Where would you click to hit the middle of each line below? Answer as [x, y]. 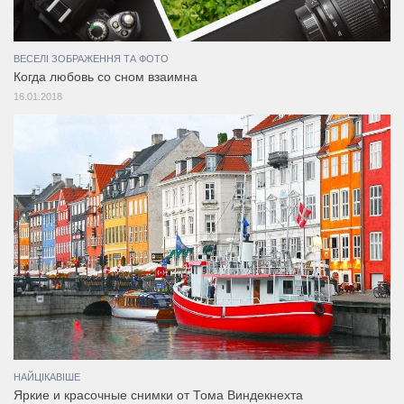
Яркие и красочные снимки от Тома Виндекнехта [158, 395]
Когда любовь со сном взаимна [106, 78]
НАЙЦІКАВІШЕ [47, 376]
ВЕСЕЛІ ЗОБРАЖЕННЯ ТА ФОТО [91, 59]
